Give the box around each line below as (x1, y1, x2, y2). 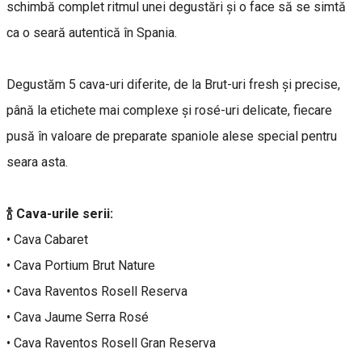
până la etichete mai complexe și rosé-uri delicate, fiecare (6, 103, 332, 119)
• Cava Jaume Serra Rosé (6, 309, 149, 326)
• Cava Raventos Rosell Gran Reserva (6, 335, 216, 351)
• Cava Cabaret (6, 232, 88, 248)
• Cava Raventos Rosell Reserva (6, 284, 187, 300)
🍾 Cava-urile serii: (6, 206, 113, 222)
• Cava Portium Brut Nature (6, 258, 155, 274)
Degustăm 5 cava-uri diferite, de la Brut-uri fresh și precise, (6, 77, 340, 93)
